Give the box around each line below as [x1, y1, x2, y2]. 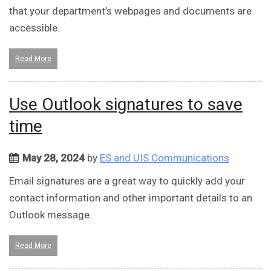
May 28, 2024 [22, 152, 85, 165]
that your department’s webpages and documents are [9, 5, 252, 18]
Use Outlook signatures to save [9, 94, 243, 115]
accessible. [9, 22, 60, 34]
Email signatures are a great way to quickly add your [9, 175, 245, 188]
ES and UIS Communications [100, 152, 229, 165]
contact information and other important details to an [9, 192, 252, 204]
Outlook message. [9, 209, 92, 221]
